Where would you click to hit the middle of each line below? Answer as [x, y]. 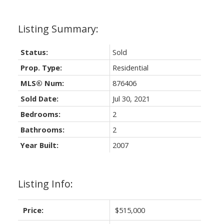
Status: [34, 52]
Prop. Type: [41, 67]
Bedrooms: [40, 114]
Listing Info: [45, 183]
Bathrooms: [42, 129]
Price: [33, 210]
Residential [130, 67]
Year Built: [39, 145]
